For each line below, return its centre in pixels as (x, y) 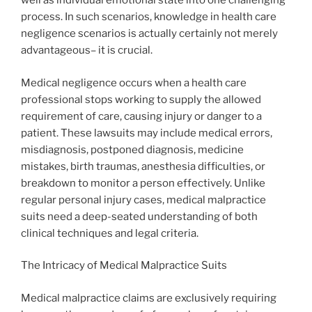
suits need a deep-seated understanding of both (139, 216)
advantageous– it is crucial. (87, 50)
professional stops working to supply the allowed (141, 99)
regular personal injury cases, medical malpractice (143, 200)
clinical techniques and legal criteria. (110, 233)
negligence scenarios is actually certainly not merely (149, 34)
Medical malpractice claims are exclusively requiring (149, 298)
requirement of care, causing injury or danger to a (141, 116)
